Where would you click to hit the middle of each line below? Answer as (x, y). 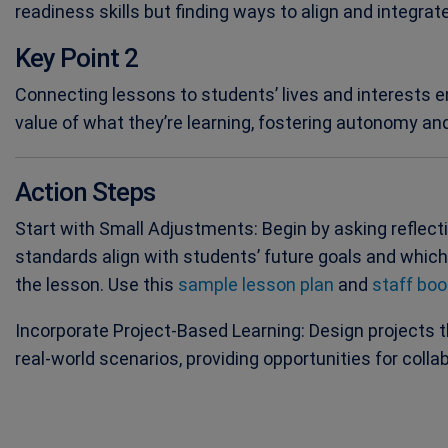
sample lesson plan (255, 285)
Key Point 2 (76, 58)
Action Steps (84, 192)
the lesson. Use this (96, 285)
